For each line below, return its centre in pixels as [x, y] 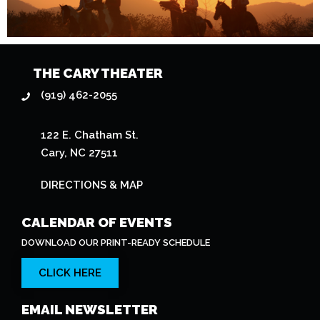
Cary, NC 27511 [80, 153]
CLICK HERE [70, 273]
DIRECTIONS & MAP [92, 185]
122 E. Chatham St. [90, 135]
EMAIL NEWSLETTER [90, 310]
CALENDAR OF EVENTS [97, 222]
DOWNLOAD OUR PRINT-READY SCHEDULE [116, 243]
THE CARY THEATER [98, 73]
